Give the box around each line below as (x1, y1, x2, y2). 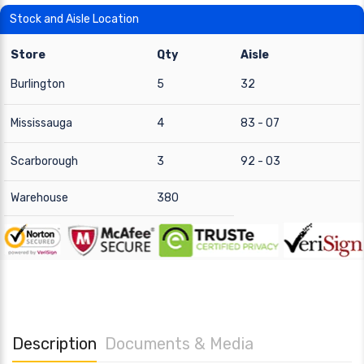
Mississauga (11, 116, 72, 130)
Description (12, 333, 97, 353)
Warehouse (11, 191, 68, 205)
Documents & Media (105, 333, 253, 353)
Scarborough (11, 154, 78, 168)
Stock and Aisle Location (10, 12, 139, 26)
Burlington (11, 77, 65, 91)
